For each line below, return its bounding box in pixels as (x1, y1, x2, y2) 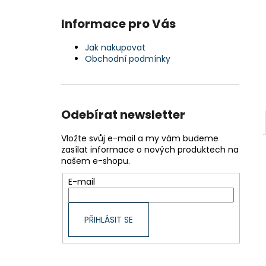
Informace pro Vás (61, 15, 176, 32)
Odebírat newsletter (61, 106, 185, 123)
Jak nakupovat (85, 42, 145, 53)
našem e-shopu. (61, 155, 130, 167)
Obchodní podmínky (85, 53, 170, 65)
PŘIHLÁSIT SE (84, 213, 133, 226)
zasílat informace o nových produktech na (61, 144, 239, 156)
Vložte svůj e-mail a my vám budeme (61, 132, 218, 144)
